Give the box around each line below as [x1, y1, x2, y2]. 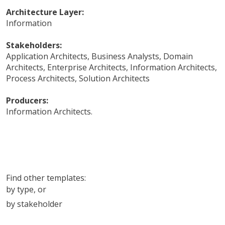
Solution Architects [79, 72, 150, 84]
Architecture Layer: [6, 6, 84, 18]
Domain [163, 50, 193, 62]
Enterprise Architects [47, 61, 126, 73]
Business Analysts [91, 50, 159, 62]
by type [6, 183, 34, 195]
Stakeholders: [6, 39, 62, 51]
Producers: [6, 94, 48, 106]
